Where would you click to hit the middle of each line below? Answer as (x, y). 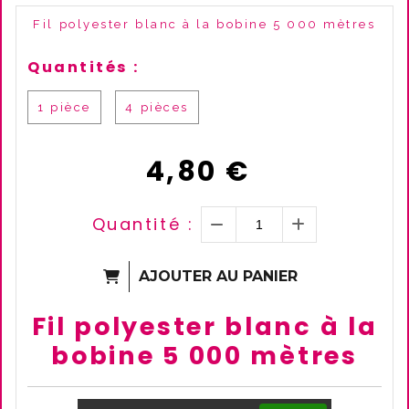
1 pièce (64, 107)
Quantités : (84, 67)
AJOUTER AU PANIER (218, 276)
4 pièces (157, 107)
